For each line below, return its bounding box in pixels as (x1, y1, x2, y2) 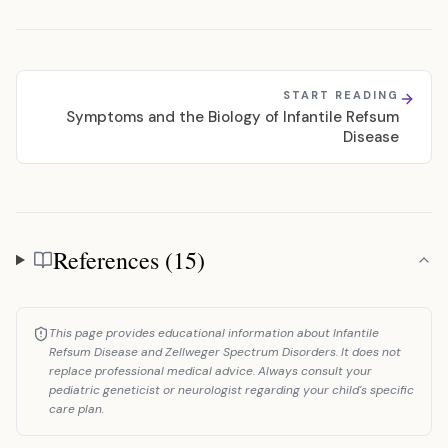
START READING (283, 88, 399, 102)
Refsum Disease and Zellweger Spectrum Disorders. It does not (49, 344, 401, 360)
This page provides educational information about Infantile (49, 325, 379, 341)
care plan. (49, 401, 104, 417)
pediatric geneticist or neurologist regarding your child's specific (49, 382, 414, 398)
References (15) (52, 244, 205, 276)
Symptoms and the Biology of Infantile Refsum (66, 107, 399, 127)
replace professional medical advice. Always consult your (49, 363, 372, 379)
